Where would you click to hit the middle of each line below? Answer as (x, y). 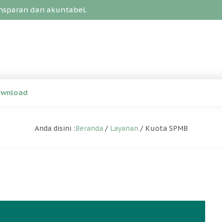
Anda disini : (55, 128)
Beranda (89, 128)
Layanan (124, 128)
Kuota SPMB (166, 128)
